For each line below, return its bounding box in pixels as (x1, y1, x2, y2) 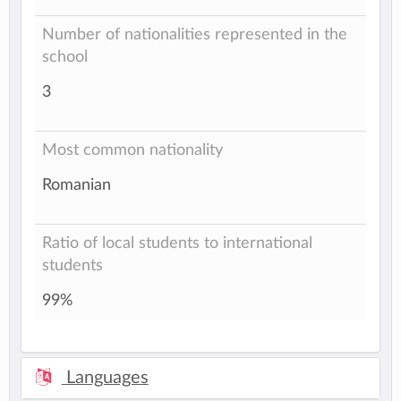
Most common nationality (42, 142, 223, 158)
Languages (61, 369, 149, 388)
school (42, 49, 88, 65)
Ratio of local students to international (42, 235, 312, 252)
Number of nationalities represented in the (42, 27, 347, 43)
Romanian (42, 176, 111, 192)
